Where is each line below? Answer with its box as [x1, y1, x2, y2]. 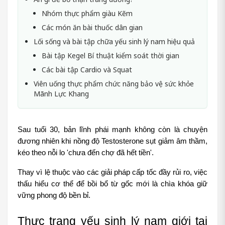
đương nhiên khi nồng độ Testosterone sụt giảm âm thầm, [18, 137, 207, 146]
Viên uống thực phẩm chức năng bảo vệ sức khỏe [34, 79, 194, 89]
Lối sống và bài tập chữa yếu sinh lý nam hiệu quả [34, 37, 195, 47]
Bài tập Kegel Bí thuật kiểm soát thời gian [42, 51, 179, 61]
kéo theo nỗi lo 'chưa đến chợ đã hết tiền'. [18, 149, 156, 157]
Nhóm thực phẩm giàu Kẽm [42, 9, 133, 19]
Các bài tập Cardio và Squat [42, 65, 132, 75]
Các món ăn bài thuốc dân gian [42, 23, 143, 33]
